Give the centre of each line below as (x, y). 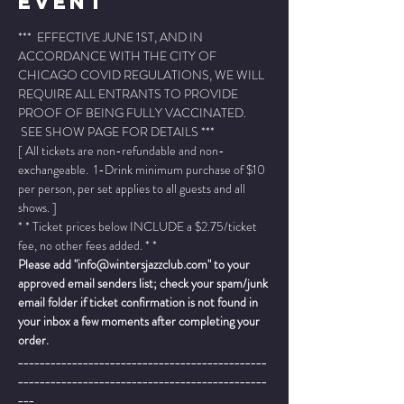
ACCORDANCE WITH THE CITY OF (119, 56)
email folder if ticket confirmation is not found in (139, 302)
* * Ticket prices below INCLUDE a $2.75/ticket (139, 226)
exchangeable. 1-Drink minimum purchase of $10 (143, 170)
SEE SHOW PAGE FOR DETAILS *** (116, 132)
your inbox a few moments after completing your (140, 321)
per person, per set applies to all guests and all (133, 188)
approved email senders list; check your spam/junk (144, 283)
